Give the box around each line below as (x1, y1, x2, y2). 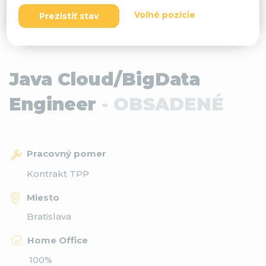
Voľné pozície (134, 9, 196, 21)
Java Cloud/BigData (9, 68, 200, 90)
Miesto (27, 191, 60, 203)
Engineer (9, 93, 102, 115)
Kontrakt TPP (27, 167, 89, 179)
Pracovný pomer (26, 148, 106, 159)
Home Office (27, 234, 88, 246)
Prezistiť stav (39, 11, 99, 21)
